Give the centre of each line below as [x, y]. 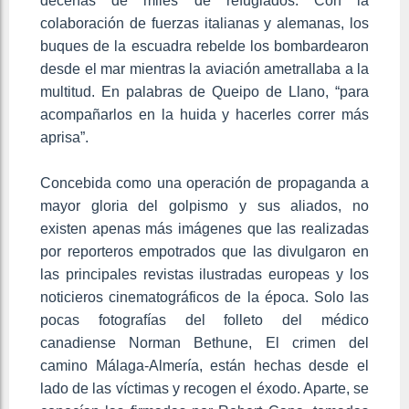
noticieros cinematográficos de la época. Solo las [204, 297]
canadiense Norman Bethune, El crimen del [204, 342]
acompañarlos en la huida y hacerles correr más [204, 114]
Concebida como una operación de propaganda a [204, 183]
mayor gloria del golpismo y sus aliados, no [204, 205]
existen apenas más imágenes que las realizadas [204, 228]
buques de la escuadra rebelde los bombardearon [204, 46]
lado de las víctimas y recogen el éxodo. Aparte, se [204, 388]
